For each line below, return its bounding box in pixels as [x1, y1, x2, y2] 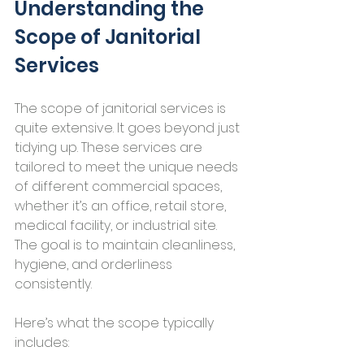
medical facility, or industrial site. [15, 216, 220, 235]
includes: [15, 333, 69, 352]
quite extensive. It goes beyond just [15, 119, 243, 137]
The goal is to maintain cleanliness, [15, 236, 238, 254]
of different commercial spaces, [15, 177, 225, 196]
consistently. [15, 275, 92, 293]
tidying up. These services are [15, 138, 206, 157]
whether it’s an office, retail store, [15, 197, 229, 215]
